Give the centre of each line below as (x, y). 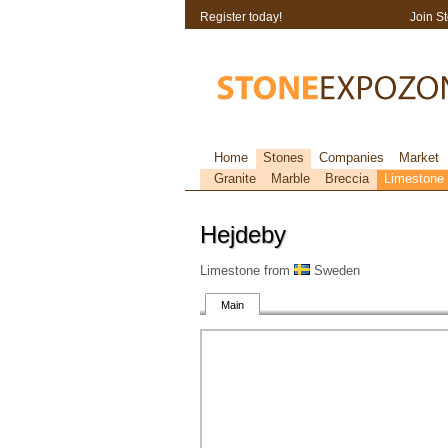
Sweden (334, 270)
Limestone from (246, 270)
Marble (290, 178)
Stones (283, 157)
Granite (234, 178)
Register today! (240, 17)
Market (418, 157)
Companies (351, 157)
